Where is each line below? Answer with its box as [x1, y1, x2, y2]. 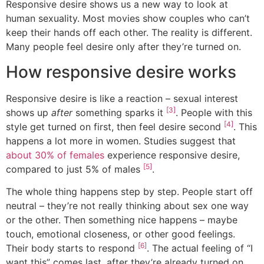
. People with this [176, 106, 252, 118]
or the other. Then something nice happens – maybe [6, 214, 237, 226]
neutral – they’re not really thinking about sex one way [6, 200, 249, 212]
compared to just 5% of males [6, 163, 143, 175]
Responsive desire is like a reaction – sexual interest [6, 92, 238, 104]
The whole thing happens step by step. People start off [6, 186, 253, 198]
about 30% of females [6, 148, 104, 161]
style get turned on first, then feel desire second [6, 120, 224, 133]
